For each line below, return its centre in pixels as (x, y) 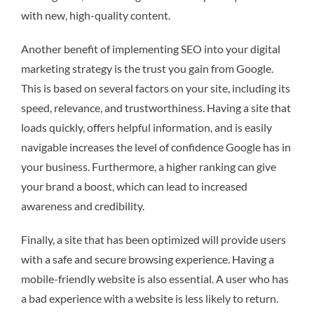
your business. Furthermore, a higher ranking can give (149, 167)
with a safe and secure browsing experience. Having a (148, 259)
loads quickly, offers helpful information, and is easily (146, 128)
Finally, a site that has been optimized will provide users (153, 240)
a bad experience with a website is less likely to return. (150, 299)
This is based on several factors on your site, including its (156, 88)
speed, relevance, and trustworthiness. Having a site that (156, 108)
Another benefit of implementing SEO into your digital (151, 49)
